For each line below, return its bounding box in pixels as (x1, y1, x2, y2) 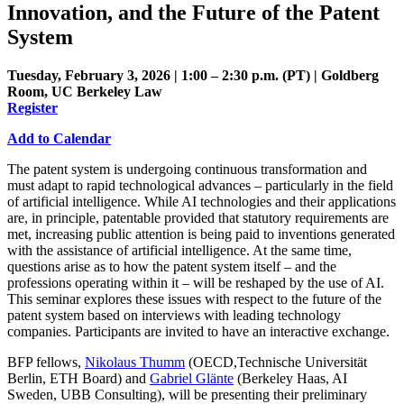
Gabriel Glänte (150, 371, 234, 387)
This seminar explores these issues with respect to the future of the (7, 291, 381, 308)
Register (7, 100, 58, 116)
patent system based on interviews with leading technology (7, 308, 341, 324)
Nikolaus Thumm (85, 354, 185, 371)
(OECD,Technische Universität (185, 354, 367, 371)
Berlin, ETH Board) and (7, 371, 150, 387)
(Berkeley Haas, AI (234, 371, 347, 387)
